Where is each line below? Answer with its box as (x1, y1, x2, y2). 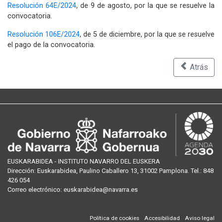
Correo (7, 186, 28, 194)
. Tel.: (188, 167, 203, 175)
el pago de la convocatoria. (7, 41, 95, 49)
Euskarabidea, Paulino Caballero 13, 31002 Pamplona (37, 167, 188, 175)
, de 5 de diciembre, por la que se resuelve (80, 30, 215, 39)
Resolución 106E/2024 (7, 30, 80, 39)
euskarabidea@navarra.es (63, 186, 138, 194)
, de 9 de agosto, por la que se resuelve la (76, 1, 215, 10)
